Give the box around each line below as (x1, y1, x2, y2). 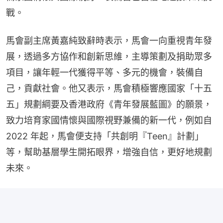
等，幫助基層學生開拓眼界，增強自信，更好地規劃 (6, 147, 212, 158)
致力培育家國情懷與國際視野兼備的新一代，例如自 (6, 115, 212, 126)
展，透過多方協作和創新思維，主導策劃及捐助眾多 (6, 51, 212, 62)
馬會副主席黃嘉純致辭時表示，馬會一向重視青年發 (6, 35, 212, 46)
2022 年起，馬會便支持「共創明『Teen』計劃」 (6, 131, 204, 142)
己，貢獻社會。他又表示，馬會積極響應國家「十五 (6, 83, 212, 94)
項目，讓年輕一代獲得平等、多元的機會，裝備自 (6, 67, 203, 78)
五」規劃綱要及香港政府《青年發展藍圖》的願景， (6, 99, 212, 110)
